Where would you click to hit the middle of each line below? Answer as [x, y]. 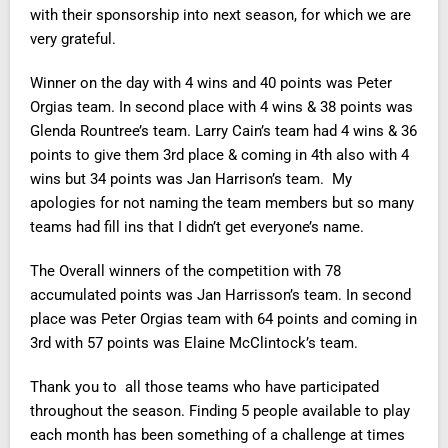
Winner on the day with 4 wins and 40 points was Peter [211, 83]
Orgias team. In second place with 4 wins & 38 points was [221, 107]
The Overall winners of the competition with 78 [185, 271]
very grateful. [73, 39]
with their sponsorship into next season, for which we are [220, 15]
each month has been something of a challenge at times [217, 435]
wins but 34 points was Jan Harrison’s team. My [191, 179]
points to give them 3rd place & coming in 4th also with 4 [219, 155]
